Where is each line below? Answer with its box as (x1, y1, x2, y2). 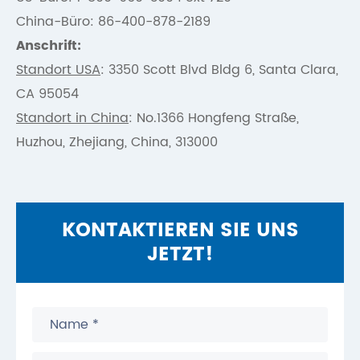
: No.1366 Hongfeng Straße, (129, 107, 299, 129)
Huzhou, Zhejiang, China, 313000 (16, 131, 218, 153)
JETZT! (147, 238, 213, 271)
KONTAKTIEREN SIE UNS (61, 214, 299, 247)
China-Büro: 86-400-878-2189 (16, 10, 211, 32)
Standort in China (16, 107, 129, 129)
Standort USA (16, 59, 100, 80)
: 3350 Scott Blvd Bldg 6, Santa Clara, (100, 59, 338, 80)
